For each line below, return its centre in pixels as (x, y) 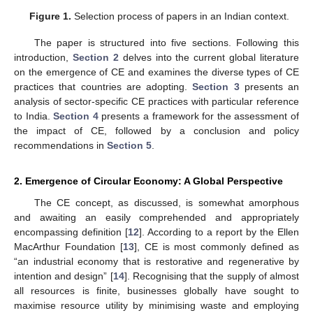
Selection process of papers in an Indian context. (181, 16)
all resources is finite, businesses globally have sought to (156, 291)
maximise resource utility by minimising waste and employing (156, 306)
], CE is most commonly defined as (216, 247)
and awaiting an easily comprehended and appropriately (156, 218)
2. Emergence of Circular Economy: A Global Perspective (148, 181)
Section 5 (129, 146)
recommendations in (60, 146)
